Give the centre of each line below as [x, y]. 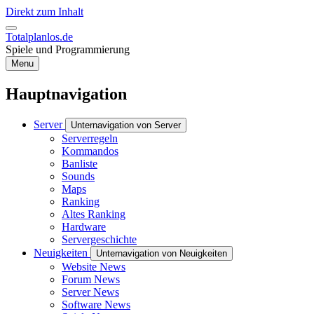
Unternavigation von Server [126, 125]
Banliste [80, 163]
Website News [94, 266]
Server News [90, 292]
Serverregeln [90, 138]
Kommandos [90, 151]
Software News [96, 304]
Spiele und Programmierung [68, 49]
